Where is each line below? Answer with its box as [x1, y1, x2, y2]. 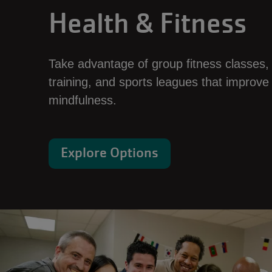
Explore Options [61, 144, 158, 161]
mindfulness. [49, 93, 117, 107]
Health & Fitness [49, 6, 246, 41]
